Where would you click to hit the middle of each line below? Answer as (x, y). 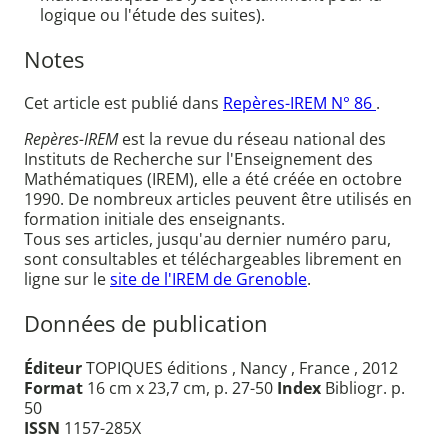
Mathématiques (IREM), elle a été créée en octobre (213, 179)
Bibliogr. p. (363, 387)
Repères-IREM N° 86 (299, 103)
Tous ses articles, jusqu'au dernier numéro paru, (207, 239)
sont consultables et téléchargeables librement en (213, 259)
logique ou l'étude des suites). (152, 15)
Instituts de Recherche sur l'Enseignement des (198, 159)
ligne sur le (67, 279)
